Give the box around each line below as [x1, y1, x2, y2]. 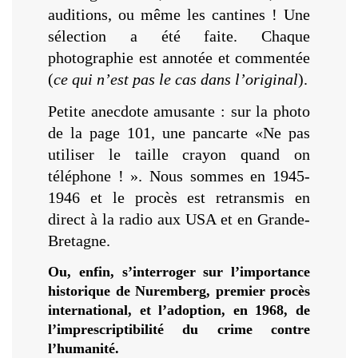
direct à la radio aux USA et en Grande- [48, 210, 310, 229]
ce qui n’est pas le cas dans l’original [54, 70, 298, 88]
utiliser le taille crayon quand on [48, 145, 310, 164]
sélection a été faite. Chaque [48, 26, 310, 45]
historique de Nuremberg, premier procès [48, 283, 310, 300]
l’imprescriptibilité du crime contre [48, 321, 310, 338]
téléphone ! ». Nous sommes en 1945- [48, 167, 310, 185]
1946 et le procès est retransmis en [48, 189, 310, 207]
